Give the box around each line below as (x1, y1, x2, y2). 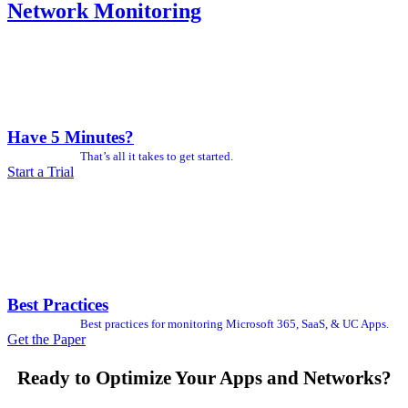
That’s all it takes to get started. (80, 149, 233, 164)
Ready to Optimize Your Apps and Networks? (16, 367, 392, 390)
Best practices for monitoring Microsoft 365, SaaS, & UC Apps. (80, 317, 389, 331)
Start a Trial (7, 164, 74, 180)
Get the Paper (7, 331, 86, 348)
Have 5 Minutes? (7, 127, 134, 148)
